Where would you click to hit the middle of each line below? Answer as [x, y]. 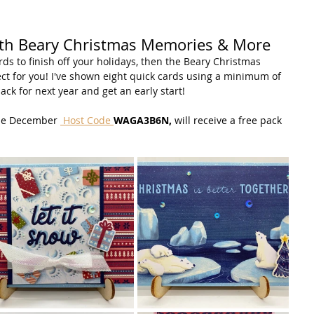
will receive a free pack [230, 121]
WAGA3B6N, [144, 121]
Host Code [87, 121]
